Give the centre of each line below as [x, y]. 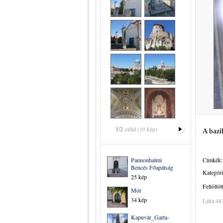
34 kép [139, 200]
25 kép [139, 177]
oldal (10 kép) [140, 129]
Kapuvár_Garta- [150, 217]
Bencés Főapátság [152, 167]
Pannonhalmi [146, 160]
